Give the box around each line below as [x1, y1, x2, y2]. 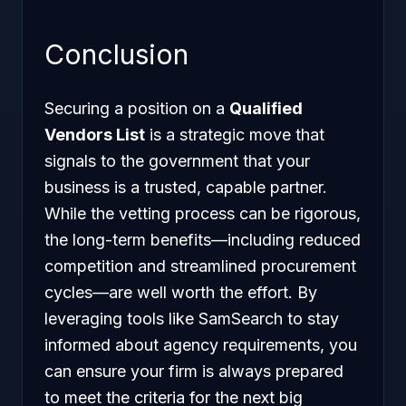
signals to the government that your [44, 151, 310, 170]
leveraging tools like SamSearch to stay [44, 309, 339, 328]
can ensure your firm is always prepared [44, 362, 343, 381]
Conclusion [44, 38, 188, 71]
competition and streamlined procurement [44, 256, 356, 275]
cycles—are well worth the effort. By [44, 283, 317, 302]
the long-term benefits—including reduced [44, 230, 361, 249]
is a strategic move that [145, 125, 324, 144]
